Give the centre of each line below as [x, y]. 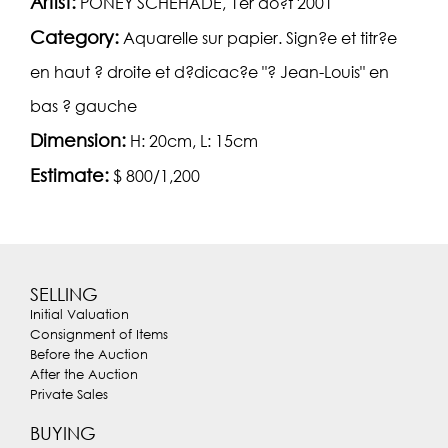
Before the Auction [89, 354]
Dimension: [78, 140]
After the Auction [84, 374]
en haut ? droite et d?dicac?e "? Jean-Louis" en [209, 72]
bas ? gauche [83, 106]
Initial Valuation [79, 314]
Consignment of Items [99, 334]
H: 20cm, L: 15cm [194, 141]
